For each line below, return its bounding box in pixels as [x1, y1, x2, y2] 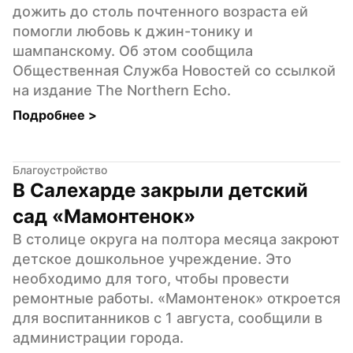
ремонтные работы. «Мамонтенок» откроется [13, 289, 340, 307]
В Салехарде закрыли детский [13, 178, 308, 202]
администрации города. [13, 329, 184, 346]
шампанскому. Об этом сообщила [13, 42, 253, 59]
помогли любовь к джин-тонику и [13, 22, 253, 39]
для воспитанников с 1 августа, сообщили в [13, 309, 322, 326]
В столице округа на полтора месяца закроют [13, 230, 340, 247]
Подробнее [13, 106, 88, 123]
